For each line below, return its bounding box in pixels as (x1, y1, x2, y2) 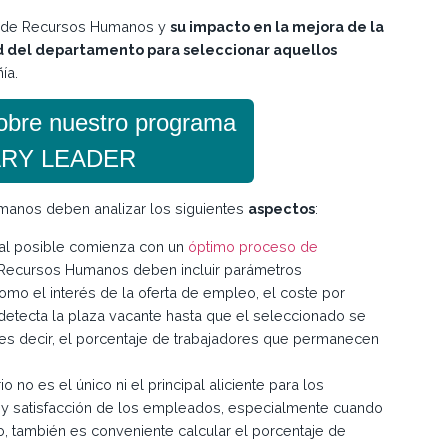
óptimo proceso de (188, 237, 318, 255)
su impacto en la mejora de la (170, 18, 384, 36)
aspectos (248, 200, 315, 218)
